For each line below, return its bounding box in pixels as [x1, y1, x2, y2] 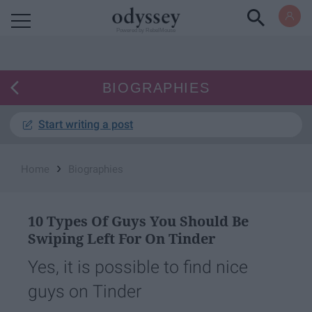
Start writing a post [38, 118, 133, 131]
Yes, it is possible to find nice [28, 257, 248, 277]
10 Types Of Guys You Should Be [28, 212, 249, 231]
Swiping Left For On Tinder [28, 229, 215, 248]
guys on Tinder [28, 281, 141, 302]
